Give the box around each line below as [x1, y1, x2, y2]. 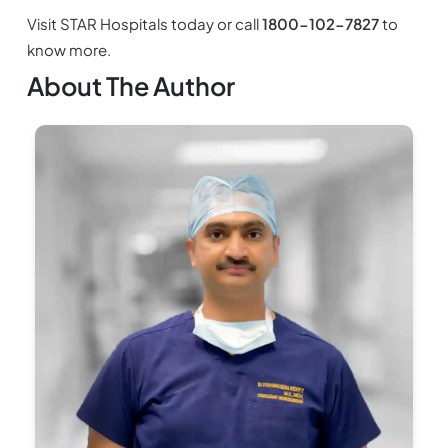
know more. [26, 40, 111, 60]
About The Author [26, 70, 235, 103]
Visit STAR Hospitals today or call [26, 14, 262, 34]
